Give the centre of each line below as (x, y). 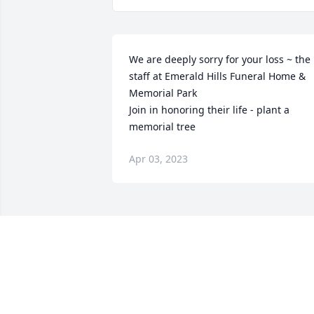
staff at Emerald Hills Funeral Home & (217, 76)
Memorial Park (163, 93)
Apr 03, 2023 (158, 159)
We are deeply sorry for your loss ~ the (220, 60)
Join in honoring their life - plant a (209, 110)
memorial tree (162, 127)
